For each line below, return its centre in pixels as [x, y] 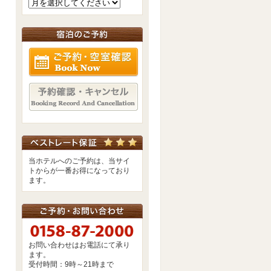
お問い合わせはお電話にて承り [79, 245]
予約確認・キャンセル [197, 88]
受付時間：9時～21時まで [71, 264]
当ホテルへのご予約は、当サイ [79, 161]
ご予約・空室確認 [190, 53]
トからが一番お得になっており [79, 171]
